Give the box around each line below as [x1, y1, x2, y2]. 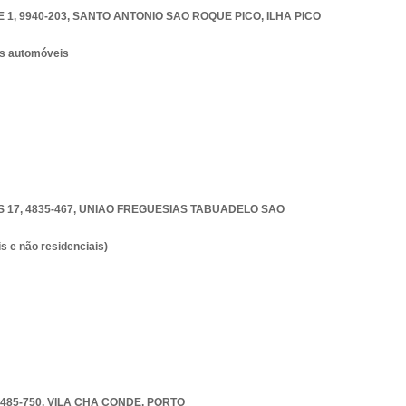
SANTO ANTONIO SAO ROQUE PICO [72, 10, 261, 23]
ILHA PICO [266, 10, 321, 23]
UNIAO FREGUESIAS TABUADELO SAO [79, 203, 285, 216]
